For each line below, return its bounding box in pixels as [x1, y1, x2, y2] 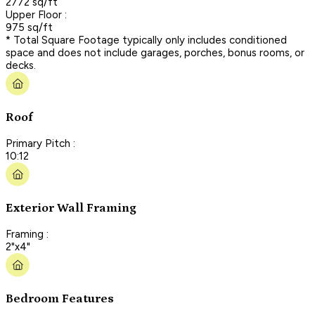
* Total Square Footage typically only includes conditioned [6, 33, 287, 46]
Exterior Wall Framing [6, 201, 136, 216]
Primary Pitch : [6, 136, 75, 150]
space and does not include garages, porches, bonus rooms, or [6, 46, 304, 59]
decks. [6, 58, 36, 72]
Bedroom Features [6, 292, 114, 307]
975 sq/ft [6, 20, 53, 34]
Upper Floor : [6, 8, 67, 21]
